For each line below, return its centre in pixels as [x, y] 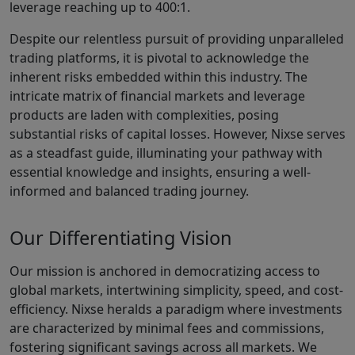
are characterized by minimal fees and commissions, [167, 328]
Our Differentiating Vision [121, 238]
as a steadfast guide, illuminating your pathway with [166, 153]
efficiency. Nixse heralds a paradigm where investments [176, 309]
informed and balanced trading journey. [129, 191]
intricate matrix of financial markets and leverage [157, 95]
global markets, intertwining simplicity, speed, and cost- [176, 290]
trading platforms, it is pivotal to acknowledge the [159, 57]
